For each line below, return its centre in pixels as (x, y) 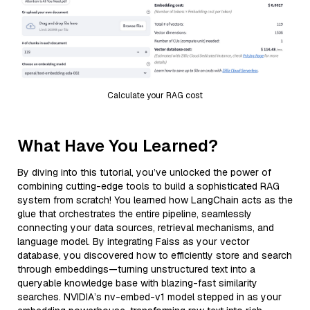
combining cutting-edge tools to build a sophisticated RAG (148, 186)
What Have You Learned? (118, 145)
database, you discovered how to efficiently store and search (155, 255)
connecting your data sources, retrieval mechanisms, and (146, 227)
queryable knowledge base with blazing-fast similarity (137, 283)
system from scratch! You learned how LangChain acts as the (155, 200)
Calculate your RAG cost (155, 95)
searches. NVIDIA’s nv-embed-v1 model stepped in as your (149, 297)
